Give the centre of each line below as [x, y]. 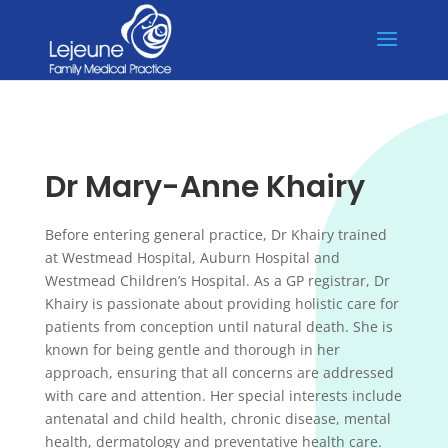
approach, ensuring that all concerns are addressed [219, 372]
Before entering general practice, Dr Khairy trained [215, 234]
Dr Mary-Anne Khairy [204, 187]
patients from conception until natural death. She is [218, 326]
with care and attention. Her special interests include [223, 395]
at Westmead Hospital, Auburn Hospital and [192, 257]
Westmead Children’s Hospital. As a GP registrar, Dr [217, 280]
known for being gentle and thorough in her [192, 349]
